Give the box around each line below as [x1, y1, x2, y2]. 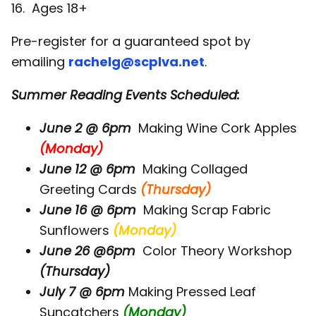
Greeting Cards [39, 181, 140, 199]
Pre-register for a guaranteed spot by [11, 32, 250, 51]
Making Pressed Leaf [125, 283, 256, 301]
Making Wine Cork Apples [135, 119, 297, 138]
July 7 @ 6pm [39, 283, 125, 301]
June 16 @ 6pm [39, 201, 136, 219]
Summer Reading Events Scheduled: [11, 86, 240, 104]
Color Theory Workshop [135, 242, 292, 260]
